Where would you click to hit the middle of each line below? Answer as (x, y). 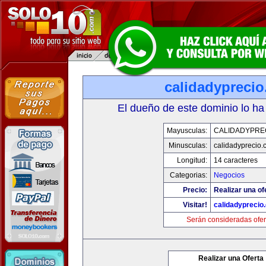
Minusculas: (188, 145)
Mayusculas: (187, 131)
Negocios (229, 175)
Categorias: (188, 175)
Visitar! (195, 205)
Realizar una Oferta (231, 258)
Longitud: (192, 160)
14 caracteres (235, 160)
